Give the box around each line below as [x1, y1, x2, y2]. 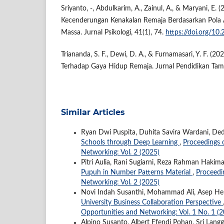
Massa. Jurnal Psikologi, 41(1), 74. [61, 28, 165, 36]
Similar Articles [61, 107, 125, 117]
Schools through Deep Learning [81, 138, 179, 146]
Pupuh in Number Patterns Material [81, 168, 192, 176]
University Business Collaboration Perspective [81, 198, 223, 206]
